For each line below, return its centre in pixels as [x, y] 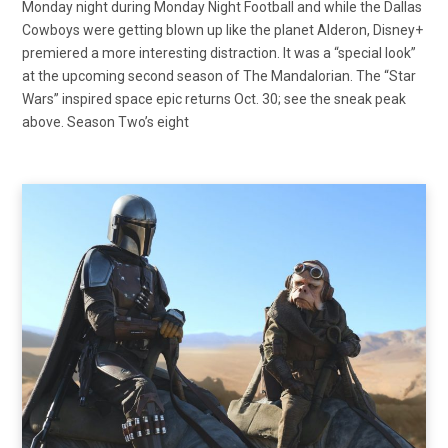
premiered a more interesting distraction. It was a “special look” [219, 53]
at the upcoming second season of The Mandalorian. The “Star [219, 76]
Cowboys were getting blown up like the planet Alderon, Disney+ [222, 30]
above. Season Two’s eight [105, 122]
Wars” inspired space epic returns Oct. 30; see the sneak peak [214, 99]
